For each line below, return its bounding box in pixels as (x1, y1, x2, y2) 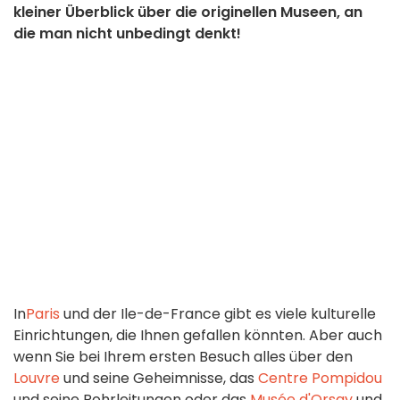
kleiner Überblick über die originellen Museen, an (13, 2, 362, 23)
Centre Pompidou (258, 368, 382, 389)
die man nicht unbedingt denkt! (13, 23, 241, 45)
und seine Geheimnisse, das (60, 368, 258, 389)
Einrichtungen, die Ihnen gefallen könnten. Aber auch (13, 325, 382, 346)
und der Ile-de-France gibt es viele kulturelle (60, 304, 376, 325)
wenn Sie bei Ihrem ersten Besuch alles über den (13, 346, 353, 368)
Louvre (13, 368, 60, 389)
